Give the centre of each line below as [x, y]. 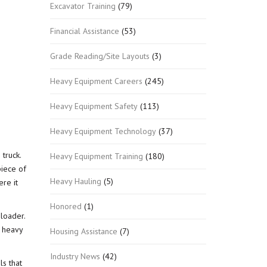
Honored [66, 206]
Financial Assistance [84, 31]
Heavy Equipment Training [96, 156]
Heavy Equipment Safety [94, 106]
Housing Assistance [83, 231]
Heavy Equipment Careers [96, 81]
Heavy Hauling [75, 181]
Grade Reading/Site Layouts [100, 56]
